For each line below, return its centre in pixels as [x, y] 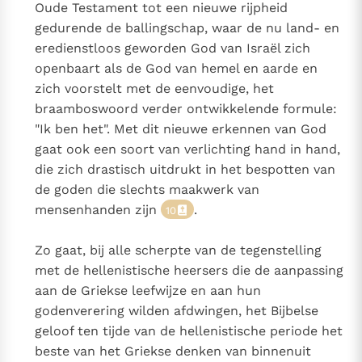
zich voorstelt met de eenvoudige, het [154, 89]
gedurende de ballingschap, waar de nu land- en [187, 28]
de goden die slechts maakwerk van [147, 190]
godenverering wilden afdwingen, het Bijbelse [176, 311]
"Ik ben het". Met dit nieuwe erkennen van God [180, 129]
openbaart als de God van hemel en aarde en [176, 69]
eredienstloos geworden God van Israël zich [172, 48]
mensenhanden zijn [97, 210]
